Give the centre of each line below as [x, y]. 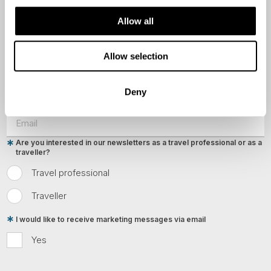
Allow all [135, 21]
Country [30, 53]
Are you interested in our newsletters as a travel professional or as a [139, 143]
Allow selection [135, 56]
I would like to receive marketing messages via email [111, 219]
